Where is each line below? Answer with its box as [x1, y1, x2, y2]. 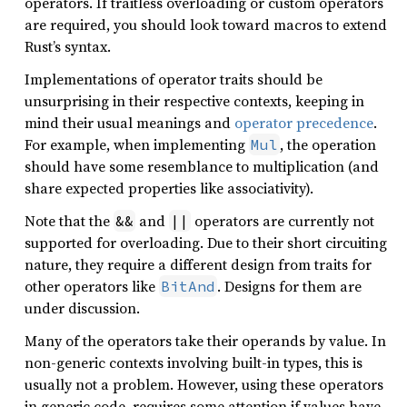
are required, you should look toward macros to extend [25, 15, 387, 35]
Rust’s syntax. [25, 36, 111, 56]
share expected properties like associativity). [25, 178, 313, 198]
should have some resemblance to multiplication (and [25, 156, 379, 176]
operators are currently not [191, 211, 374, 231]
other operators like [25, 276, 159, 296]
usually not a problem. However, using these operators [25, 374, 383, 394]
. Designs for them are [217, 276, 362, 296]
